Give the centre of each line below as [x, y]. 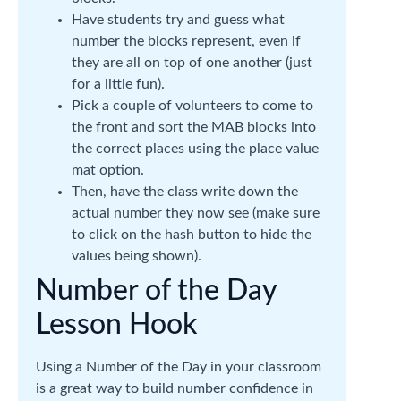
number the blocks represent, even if [186, 41]
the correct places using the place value [195, 149]
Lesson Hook [116, 325]
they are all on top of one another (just [192, 63]
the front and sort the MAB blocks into [194, 127]
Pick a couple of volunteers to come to [192, 106]
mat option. [108, 170]
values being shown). [137, 256]
